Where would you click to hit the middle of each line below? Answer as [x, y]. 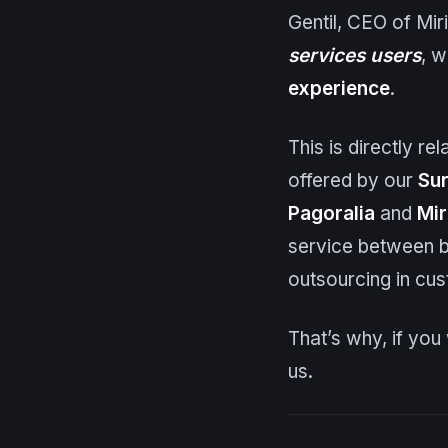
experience [339, 89]
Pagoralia [331, 214]
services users [354, 56]
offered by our [353, 181]
